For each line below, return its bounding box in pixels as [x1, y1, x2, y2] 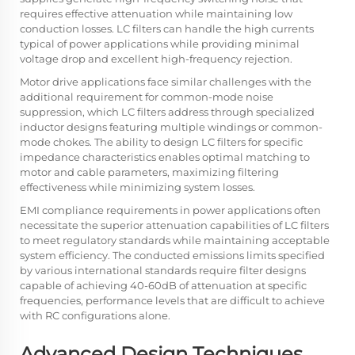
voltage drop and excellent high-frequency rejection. [20, 52, 292, 65]
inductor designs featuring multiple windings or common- [20, 120, 323, 133]
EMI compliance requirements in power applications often [20, 203, 321, 216]
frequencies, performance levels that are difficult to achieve [20, 293, 325, 307]
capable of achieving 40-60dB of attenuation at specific [20, 278, 307, 292]
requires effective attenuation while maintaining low [20, 6, 292, 20]
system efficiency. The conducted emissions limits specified [20, 248, 325, 261]
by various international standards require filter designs [20, 263, 306, 277]
